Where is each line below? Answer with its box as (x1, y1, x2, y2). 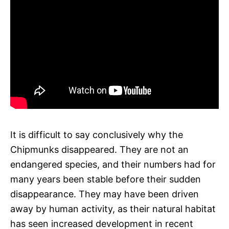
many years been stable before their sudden (10, 173, 201, 185)
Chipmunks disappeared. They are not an (10, 144, 189, 155)
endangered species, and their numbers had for (10, 158, 216, 170)
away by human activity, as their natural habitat (10, 203, 216, 214)
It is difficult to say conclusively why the (10, 129, 183, 140)
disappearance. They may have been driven (10, 188, 199, 199)
